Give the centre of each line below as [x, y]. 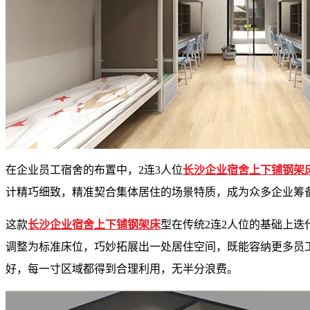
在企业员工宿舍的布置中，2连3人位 [94, 170]
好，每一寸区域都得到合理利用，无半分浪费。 [122, 269]
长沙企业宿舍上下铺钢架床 [94, 225]
